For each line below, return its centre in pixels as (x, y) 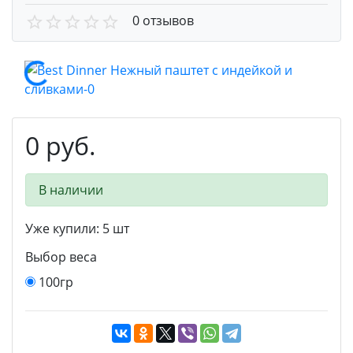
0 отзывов (163, 20)
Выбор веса (61, 256)
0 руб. (61, 145)
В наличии (71, 190)
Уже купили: (64, 228)
